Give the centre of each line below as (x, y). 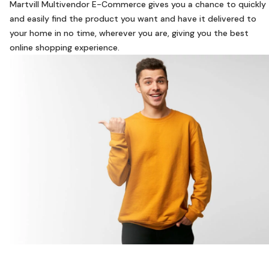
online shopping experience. (65, 47)
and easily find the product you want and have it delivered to (133, 19)
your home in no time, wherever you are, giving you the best (129, 33)
